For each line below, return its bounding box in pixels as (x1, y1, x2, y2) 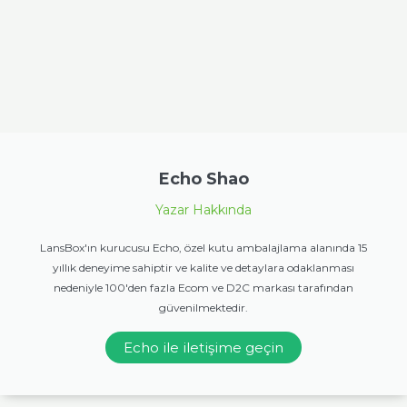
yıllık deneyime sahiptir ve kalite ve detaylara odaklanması (53, 260, 354, 274)
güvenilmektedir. (159, 300, 248, 314)
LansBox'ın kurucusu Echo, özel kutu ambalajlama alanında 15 (40, 240, 367, 254)
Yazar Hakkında (155, 201, 252, 218)
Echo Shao (158, 168, 249, 189)
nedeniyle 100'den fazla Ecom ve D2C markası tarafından (54, 280, 353, 294)
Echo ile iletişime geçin (124, 338, 283, 356)
